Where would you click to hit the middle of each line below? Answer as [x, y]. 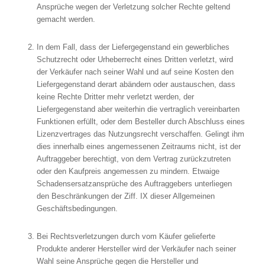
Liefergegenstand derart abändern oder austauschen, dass [136, 85]
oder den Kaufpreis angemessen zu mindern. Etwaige [128, 172]
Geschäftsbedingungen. [77, 209]
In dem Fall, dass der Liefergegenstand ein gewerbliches [133, 47]
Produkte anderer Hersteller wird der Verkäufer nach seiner [136, 249]
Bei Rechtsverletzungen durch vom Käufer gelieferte [126, 237]
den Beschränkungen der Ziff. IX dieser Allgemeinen [125, 196]
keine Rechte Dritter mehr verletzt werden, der [115, 97]
